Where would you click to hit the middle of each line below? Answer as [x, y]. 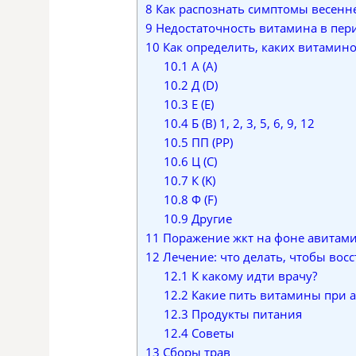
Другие [210, 219]
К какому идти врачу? [252, 276]
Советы [211, 333]
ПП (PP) [210, 143]
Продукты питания [245, 314]
